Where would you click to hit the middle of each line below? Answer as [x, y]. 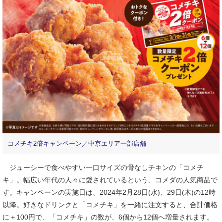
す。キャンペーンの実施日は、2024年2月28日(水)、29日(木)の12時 [109, 192]
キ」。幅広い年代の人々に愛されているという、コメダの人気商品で [110, 180]
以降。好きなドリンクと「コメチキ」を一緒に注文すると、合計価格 [110, 204]
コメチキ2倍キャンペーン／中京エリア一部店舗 [77, 143]
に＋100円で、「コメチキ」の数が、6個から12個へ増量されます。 [108, 217]
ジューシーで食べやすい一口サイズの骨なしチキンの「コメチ [103, 167]
